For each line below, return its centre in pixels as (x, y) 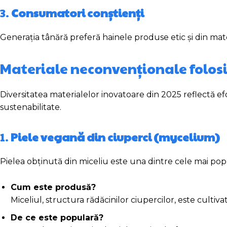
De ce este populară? (57, 218)
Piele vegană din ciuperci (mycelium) (115, 137)
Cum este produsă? (53, 187)
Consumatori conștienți (78, 13)
